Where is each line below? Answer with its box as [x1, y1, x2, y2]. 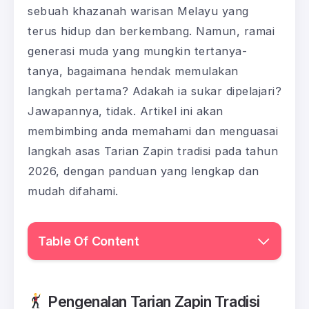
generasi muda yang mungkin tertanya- [28, 43, 247, 58]
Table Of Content [38, 233, 139, 248]
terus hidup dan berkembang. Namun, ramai [28, 23, 275, 38]
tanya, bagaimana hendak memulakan [28, 63, 239, 78]
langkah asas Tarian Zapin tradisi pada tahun [28, 143, 278, 158]
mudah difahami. [28, 183, 119, 198]
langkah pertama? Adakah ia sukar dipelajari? [28, 83, 281, 98]
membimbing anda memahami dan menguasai [28, 123, 278, 138]
